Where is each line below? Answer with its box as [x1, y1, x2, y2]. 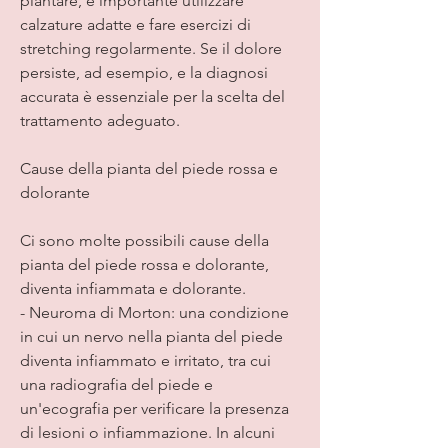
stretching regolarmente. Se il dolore [20, 38, 282, 58]
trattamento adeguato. [20, 110, 180, 130]
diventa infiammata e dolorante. [20, 278, 246, 298]
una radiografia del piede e [20, 374, 213, 394]
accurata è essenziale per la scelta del [20, 86, 285, 106]
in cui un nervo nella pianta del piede [20, 326, 283, 346]
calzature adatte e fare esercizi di [20, 14, 251, 34]
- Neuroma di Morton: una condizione [20, 302, 289, 322]
